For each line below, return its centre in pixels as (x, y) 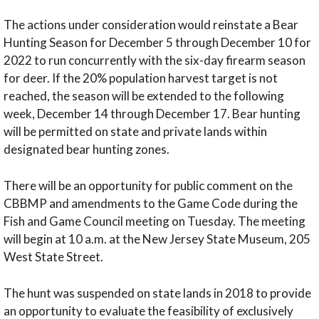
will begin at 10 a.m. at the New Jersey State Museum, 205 (157, 239)
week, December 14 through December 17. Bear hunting (152, 114)
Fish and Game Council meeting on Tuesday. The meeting (155, 221)
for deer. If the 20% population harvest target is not (141, 78)
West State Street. (56, 256)
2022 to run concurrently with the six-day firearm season (155, 61)
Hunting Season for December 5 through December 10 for (157, 43)
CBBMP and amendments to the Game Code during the (151, 203)
